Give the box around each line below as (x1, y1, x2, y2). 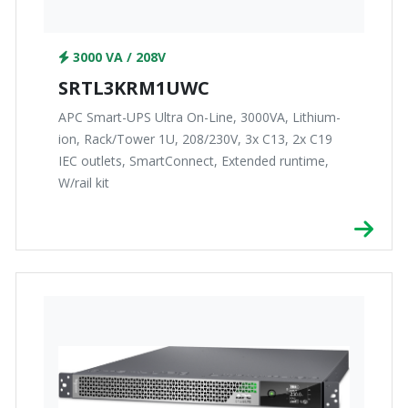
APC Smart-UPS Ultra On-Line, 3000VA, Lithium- (58, 108, 341, 127)
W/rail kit (58, 174, 109, 192)
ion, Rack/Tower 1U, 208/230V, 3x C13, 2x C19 (58, 130, 332, 148)
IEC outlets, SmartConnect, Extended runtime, (58, 152, 329, 170)
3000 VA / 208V (69, 48, 166, 66)
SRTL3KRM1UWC (58, 76, 209, 101)
